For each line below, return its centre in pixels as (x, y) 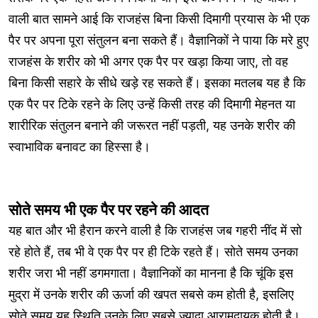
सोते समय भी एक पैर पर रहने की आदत (109, 209)
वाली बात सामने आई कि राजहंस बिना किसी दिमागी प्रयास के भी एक (159, 18)
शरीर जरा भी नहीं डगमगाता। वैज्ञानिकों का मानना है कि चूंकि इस (151, 273)
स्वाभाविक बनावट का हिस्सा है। (79, 146)
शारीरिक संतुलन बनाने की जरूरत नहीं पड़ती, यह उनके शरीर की (152, 125)
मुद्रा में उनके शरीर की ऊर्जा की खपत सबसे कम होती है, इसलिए (151, 294)
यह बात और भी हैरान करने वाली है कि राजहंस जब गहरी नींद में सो (155, 230)
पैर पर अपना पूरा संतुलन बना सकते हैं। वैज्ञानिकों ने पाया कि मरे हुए (159, 40)
